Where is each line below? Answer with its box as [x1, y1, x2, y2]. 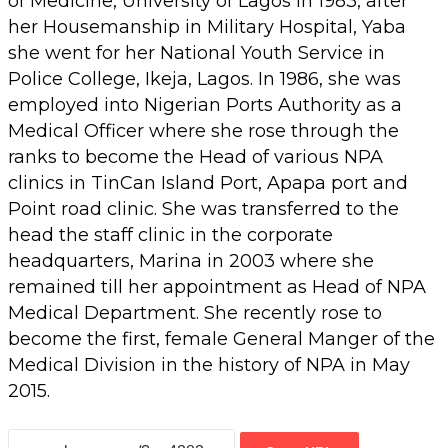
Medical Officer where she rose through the [8, 119, 399, 142]
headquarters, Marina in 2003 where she [8, 249, 374, 272]
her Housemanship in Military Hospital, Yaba [8, 15, 406, 38]
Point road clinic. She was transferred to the [8, 197, 399, 220]
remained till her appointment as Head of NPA [8, 275, 426, 298]
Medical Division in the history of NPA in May [8, 353, 410, 376]
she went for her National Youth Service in [8, 41, 385, 64]
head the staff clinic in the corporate [8, 223, 333, 246]
